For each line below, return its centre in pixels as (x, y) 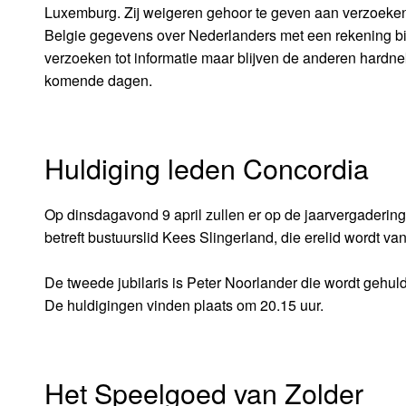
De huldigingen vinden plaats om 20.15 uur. (184, 305)
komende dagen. (98, 81)
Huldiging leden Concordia (206, 168)
